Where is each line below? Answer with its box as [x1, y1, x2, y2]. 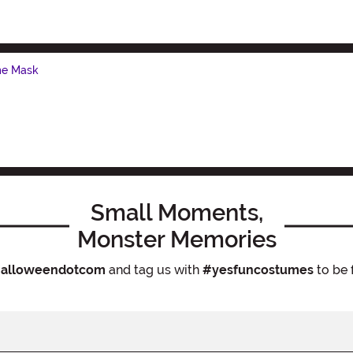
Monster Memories [76, 225, 277, 253]
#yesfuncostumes [202, 262, 314, 277]
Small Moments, [90, 199, 263, 226]
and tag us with [105, 262, 203, 277]
